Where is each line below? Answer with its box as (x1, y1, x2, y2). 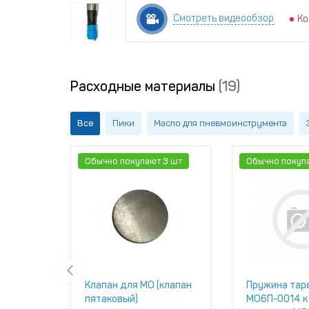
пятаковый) (85, 293, 138, 305)
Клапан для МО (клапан (85, 279, 192, 291)
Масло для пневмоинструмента (154, 118, 287, 128)
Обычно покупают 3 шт (85, 156, 182, 166)
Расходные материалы (70, 78, 219, 94)
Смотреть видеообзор (173, 12, 274, 25)
